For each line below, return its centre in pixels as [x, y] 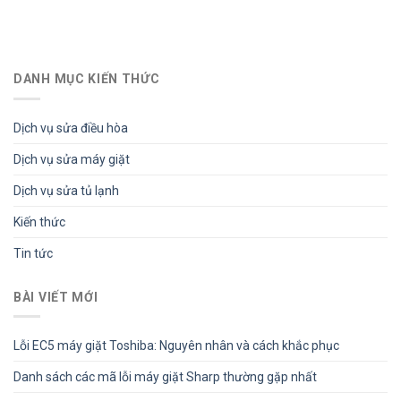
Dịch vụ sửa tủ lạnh [66, 190]
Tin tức [33, 253]
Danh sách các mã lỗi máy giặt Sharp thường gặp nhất [165, 376]
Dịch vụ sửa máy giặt [72, 159]
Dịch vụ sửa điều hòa [71, 128]
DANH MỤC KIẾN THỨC [87, 79]
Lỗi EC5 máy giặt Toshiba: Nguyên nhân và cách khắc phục [176, 345]
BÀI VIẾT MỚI [56, 297]
